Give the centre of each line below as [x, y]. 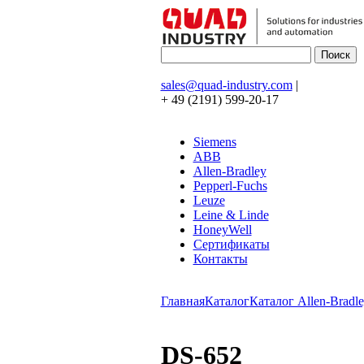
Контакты [220, 259]
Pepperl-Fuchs [230, 186]
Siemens [214, 142]
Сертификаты [231, 244]
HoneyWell [222, 230]
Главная [182, 301]
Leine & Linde [231, 215]
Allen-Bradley [230, 171]
